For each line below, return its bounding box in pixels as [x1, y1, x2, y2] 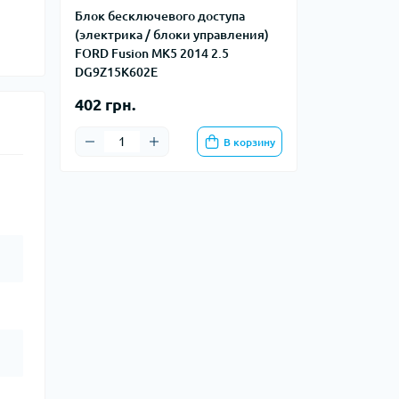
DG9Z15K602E [75, 65, 158, 79]
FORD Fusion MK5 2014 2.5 [75, 46, 229, 61]
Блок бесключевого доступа [75, 9, 245, 23]
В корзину [224, 135, 275, 148]
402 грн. [75, 95, 135, 113]
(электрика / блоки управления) [75, 28, 269, 42]
